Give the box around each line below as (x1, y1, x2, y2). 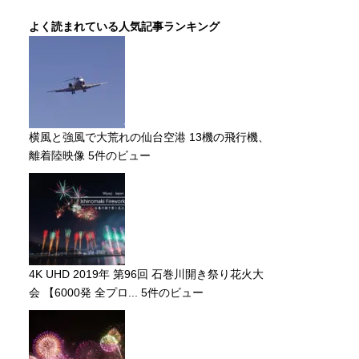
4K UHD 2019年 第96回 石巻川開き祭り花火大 (29, 268, 264, 280)
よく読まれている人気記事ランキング (29, 20, 220, 33)
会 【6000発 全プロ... (29, 286, 138, 299)
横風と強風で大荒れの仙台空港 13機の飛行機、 (29, 131, 269, 143)
